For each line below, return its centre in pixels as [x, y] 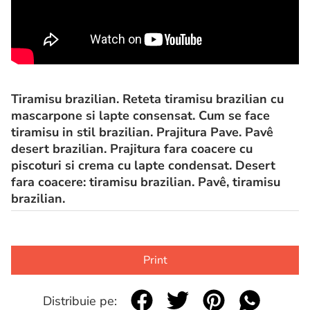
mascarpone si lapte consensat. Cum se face [140, 115]
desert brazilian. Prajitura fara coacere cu [132, 148]
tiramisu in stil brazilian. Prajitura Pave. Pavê [142, 132]
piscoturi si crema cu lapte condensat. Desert [143, 165]
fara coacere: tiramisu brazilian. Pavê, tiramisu [146, 182]
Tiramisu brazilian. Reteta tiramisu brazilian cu [147, 99]
